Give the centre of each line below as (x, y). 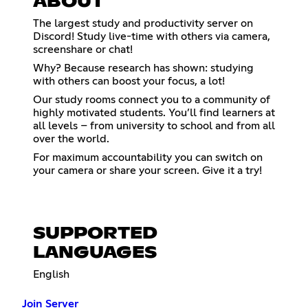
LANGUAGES (95, 253)
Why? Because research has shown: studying (143, 68)
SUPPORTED (95, 234)
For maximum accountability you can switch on (148, 158)
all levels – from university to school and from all (154, 126)
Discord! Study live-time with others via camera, (152, 37)
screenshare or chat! (83, 50)
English (51, 274)
